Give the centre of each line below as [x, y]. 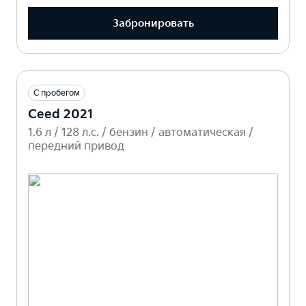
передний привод [76, 147]
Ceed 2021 [61, 115]
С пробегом [57, 94]
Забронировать [153, 23]
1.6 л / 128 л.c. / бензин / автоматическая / [141, 133]
